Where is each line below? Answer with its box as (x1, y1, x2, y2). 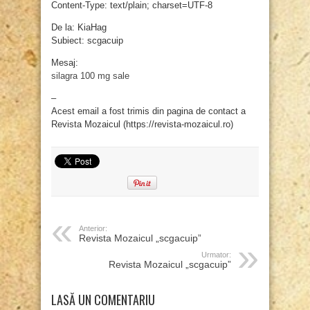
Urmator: (201, 250, 231, 259)
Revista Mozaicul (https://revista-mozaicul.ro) (51, 119, 233, 130)
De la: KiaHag (51, 22, 107, 33)
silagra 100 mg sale (51, 71, 129, 82)
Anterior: (79, 224, 107, 233)
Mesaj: (51, 57, 78, 69)
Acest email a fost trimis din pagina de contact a (51, 106, 246, 117)
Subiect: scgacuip (51, 35, 123, 46)
